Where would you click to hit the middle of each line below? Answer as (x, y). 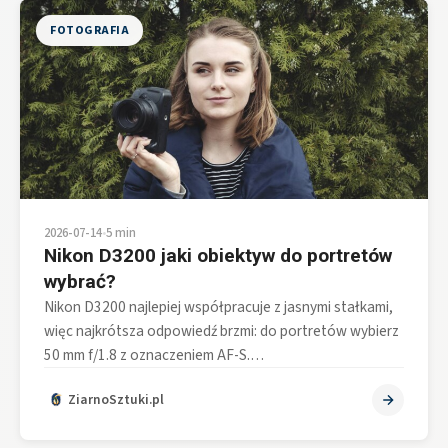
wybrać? (80, 281)
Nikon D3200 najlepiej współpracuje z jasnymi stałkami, (218, 306)
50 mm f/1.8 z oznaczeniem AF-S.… (154, 354)
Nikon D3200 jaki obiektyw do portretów (218, 255)
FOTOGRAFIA (89, 30)
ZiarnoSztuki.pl (116, 399)
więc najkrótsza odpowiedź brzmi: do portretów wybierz (221, 330)
